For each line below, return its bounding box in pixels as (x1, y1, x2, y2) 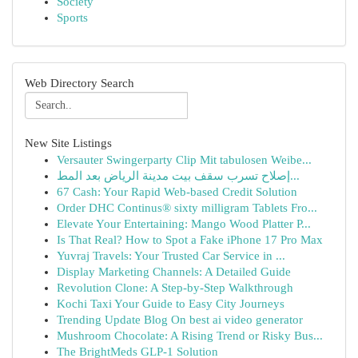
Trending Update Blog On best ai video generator (57, 313, 303, 326)
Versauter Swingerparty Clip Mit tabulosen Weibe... (57, 153, 312, 166)
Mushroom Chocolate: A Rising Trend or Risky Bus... (57, 329, 323, 342)
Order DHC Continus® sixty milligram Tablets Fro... (57, 201, 317, 214)
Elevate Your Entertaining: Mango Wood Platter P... (57, 217, 311, 230)
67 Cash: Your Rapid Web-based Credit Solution (57, 185, 297, 198)
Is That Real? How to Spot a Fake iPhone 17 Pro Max (57, 233, 323, 246)
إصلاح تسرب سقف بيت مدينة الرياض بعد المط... (290, 169, 300, 182)
